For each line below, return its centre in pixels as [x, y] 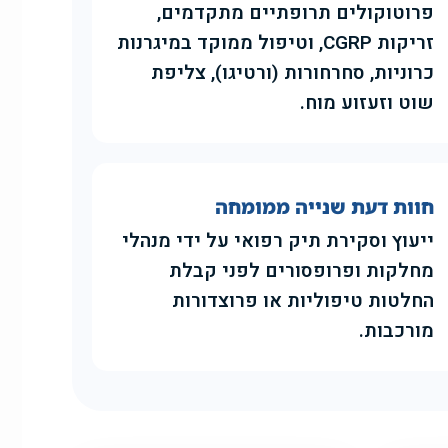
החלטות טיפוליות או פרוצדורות [303, 301]
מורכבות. [397, 331]
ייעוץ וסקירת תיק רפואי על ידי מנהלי [278, 241]
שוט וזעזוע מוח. [367, 103]
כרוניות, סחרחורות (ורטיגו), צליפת [293, 73]
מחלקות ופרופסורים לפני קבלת [302, 271]
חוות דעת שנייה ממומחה [325, 207]
